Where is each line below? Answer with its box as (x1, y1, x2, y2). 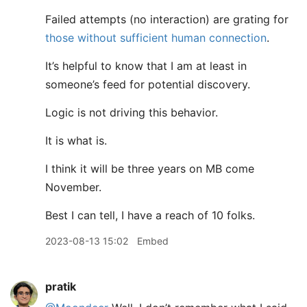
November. (45, 180, 101, 194)
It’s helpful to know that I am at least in (45, 59, 247, 73)
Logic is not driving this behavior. (45, 106, 218, 119)
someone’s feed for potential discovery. (45, 77, 250, 91)
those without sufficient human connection (45, 31, 267, 45)
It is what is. (45, 134, 107, 147)
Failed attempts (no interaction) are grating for (45, 12, 288, 26)
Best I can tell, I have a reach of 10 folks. (45, 208, 255, 222)
